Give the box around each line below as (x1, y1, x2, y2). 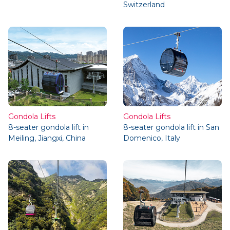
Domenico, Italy (123, 133, 180, 143)
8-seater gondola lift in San (123, 122, 219, 132)
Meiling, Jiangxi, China (8, 133, 86, 143)
